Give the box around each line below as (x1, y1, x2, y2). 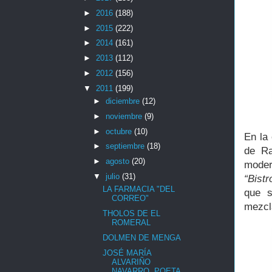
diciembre (105, 97, 142, 106)
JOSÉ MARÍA (103, 248, 152, 257)
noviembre (105, 111, 144, 121)
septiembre (105, 141, 147, 151)
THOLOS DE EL (103, 209, 161, 219)
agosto (105, 157, 132, 166)
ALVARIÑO (112, 257, 151, 267)
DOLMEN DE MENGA (103, 233, 182, 242)
